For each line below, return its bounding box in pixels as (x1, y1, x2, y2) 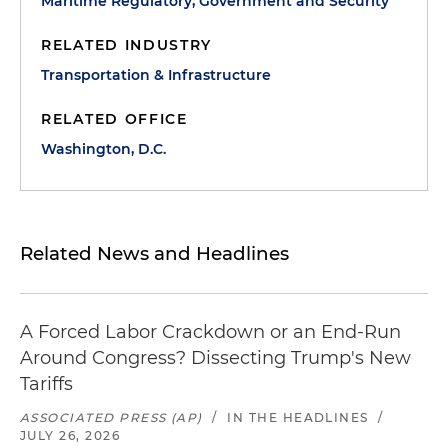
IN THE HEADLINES (227, 410, 369, 425)
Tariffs (20, 373, 73, 395)
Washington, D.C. (41, 140, 166, 158)
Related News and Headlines (20, 242, 289, 265)
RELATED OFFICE (41, 110, 188, 128)
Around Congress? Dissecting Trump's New (20, 347, 411, 369)
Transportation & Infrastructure (41, 66, 271, 84)
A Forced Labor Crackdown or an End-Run (20, 321, 401, 343)
